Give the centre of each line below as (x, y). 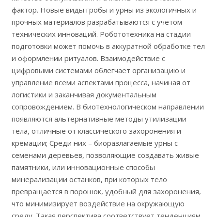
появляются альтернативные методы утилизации (99, 119)
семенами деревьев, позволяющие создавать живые (105, 155)
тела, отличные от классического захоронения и (96, 131)
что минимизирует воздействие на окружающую (98, 204)
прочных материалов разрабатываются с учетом (97, 22)
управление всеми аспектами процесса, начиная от (101, 83)
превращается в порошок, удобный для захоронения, (106, 192)
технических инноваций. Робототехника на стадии (101, 34)
